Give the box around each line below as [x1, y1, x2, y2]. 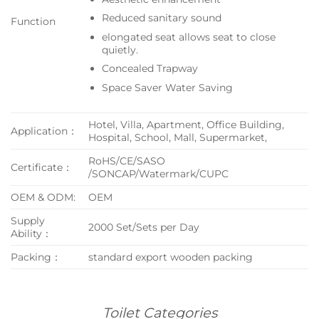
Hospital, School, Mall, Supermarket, [88, 130, 268, 144]
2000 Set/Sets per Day [88, 220, 200, 234]
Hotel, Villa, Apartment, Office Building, [88, 117, 285, 131]
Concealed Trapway [101, 62, 198, 75]
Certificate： [11, 160, 73, 174]
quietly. [101, 43, 138, 56]
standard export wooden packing [88, 250, 253, 263]
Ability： [11, 226, 52, 240]
